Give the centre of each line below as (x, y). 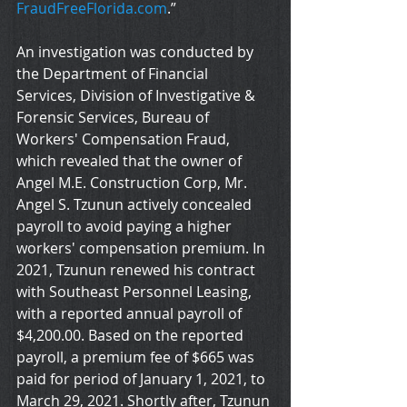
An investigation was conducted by (137, 52)
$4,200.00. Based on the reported (132, 336)
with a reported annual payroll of (131, 314)
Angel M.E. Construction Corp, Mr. (134, 183)
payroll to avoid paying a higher (126, 227)
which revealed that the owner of (131, 161)
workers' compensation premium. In (143, 248)
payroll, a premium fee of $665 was (137, 357)
